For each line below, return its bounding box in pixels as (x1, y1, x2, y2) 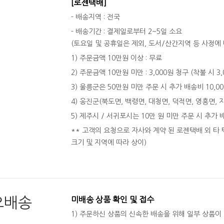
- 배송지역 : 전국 (71, 13, 120, 20)
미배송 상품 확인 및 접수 (71, 195, 154, 203)
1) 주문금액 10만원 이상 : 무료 (71, 54, 162, 61)
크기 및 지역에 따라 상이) (71, 139, 146, 146)
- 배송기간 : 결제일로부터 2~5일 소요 (71, 28, 182, 35)
